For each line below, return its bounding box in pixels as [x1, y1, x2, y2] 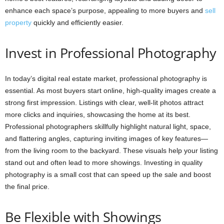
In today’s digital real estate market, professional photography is [5, 74, 207, 83]
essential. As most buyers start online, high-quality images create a [5, 86, 216, 95]
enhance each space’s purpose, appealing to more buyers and [5, 6, 205, 15]
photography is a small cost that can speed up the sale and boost [5, 170, 211, 179]
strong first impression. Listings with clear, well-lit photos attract [5, 98, 203, 107]
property [5, 18, 31, 27]
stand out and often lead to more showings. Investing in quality [5, 158, 202, 167]
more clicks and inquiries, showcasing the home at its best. [5, 110, 190, 119]
